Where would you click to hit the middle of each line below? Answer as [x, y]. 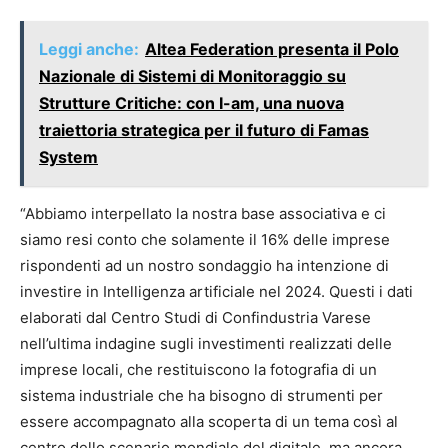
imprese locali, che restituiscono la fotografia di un [198, 370]
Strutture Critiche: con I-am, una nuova [191, 103]
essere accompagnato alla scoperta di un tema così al [209, 422]
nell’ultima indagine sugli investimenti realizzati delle [206, 344]
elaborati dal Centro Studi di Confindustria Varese [195, 318]
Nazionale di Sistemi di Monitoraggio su [192, 76]
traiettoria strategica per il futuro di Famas [204, 130]
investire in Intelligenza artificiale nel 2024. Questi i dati [216, 292]
